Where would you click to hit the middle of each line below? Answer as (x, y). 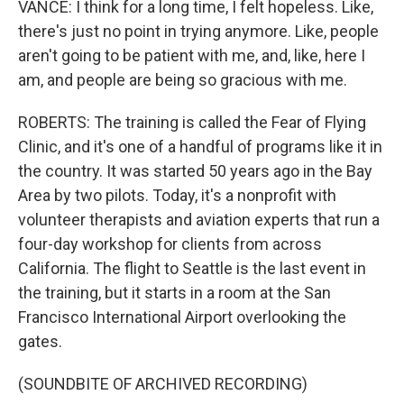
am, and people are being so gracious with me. (183, 80)
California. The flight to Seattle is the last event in (192, 268)
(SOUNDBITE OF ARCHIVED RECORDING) (163, 384)
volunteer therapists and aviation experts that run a (199, 220)
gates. (40, 341)
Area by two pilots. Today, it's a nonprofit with (177, 195)
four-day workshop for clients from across (170, 244)
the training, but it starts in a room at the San (174, 293)
